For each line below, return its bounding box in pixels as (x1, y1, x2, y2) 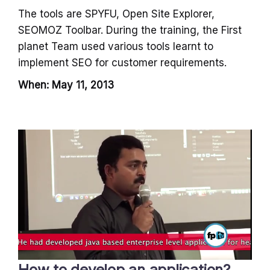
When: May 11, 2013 (18, 78, 114, 91)
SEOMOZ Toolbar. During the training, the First (18, 24, 242, 36)
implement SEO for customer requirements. (18, 56, 227, 69)
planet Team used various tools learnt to (18, 40, 213, 52)
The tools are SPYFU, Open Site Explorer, (18, 7, 215, 20)
